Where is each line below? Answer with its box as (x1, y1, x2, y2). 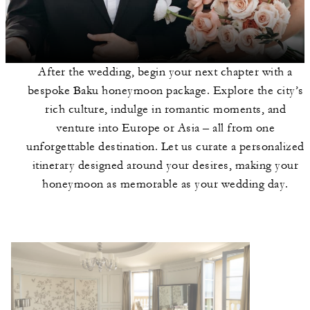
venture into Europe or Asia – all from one (56, 121, 275, 135)
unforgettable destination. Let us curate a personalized (26, 140, 304, 154)
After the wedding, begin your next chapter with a (38, 65, 293, 79)
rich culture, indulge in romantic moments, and (45, 102, 286, 116)
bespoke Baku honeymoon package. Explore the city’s (27, 84, 304, 98)
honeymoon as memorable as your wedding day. (42, 177, 289, 191)
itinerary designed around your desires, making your (32, 158, 299, 172)
